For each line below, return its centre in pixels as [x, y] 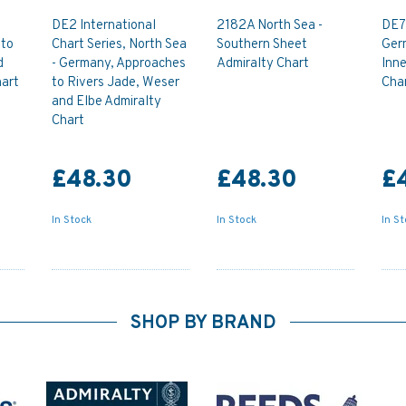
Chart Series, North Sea [120, 44]
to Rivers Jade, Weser [116, 82]
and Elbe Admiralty [107, 101]
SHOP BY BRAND [203, 324]
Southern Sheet [261, 44]
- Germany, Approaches [119, 63]
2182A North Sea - [269, 25]
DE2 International [104, 25]
